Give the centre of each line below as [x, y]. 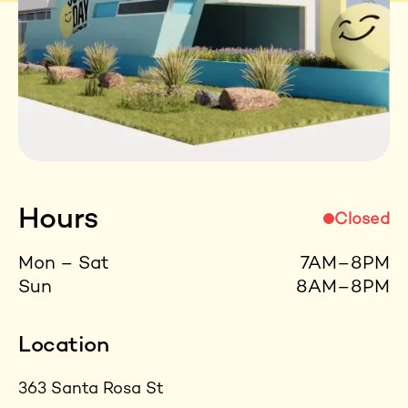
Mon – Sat [64, 265]
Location [64, 347]
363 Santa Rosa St [91, 390]
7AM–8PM [345, 265]
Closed [362, 220]
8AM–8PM [343, 289]
